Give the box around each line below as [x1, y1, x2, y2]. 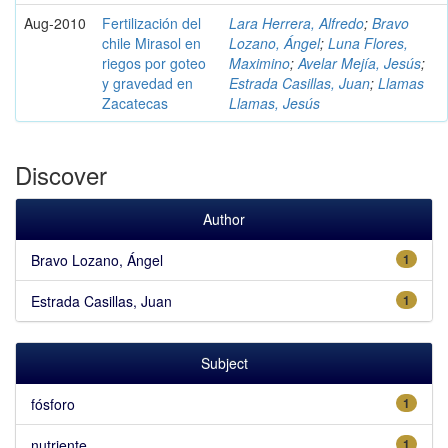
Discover [15, 156, 107, 192]
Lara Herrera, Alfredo [229, 12, 364, 33]
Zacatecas [102, 92, 168, 113]
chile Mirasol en [102, 32, 201, 53]
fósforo [31, 393, 75, 414]
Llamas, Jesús [229, 92, 320, 113]
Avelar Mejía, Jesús [298, 52, 421, 73]
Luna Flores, [328, 32, 408, 53]
